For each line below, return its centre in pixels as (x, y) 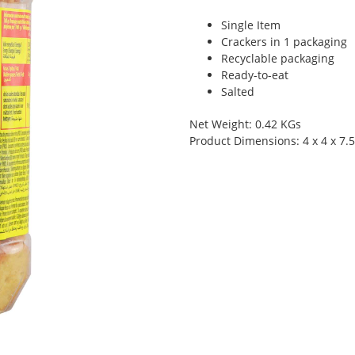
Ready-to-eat (255, 75)
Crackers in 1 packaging (284, 42)
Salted (238, 92)
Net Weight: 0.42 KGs (245, 124)
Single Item (251, 25)
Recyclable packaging (278, 58)
